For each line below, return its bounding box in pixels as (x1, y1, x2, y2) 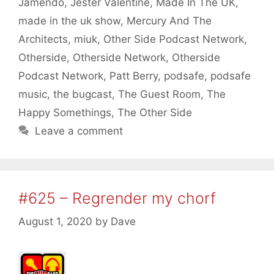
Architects (18, 32, 68, 45)
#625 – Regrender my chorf (18, 188, 216, 207)
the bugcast (53, 87, 112, 100)
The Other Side (117, 106, 192, 119)
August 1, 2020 (18, 215, 92, 228)
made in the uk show (18, 14, 120, 27)
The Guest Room (118, 87, 201, 100)
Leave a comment (35, 124, 124, 137)
